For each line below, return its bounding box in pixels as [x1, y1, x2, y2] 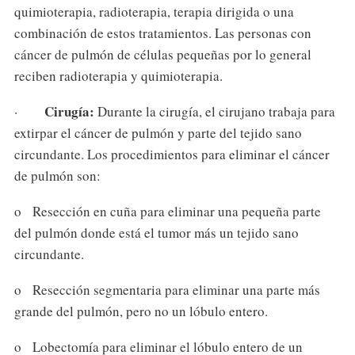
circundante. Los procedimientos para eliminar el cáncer [13, 145, 330, 164]
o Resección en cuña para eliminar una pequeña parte [13, 202, 321, 221]
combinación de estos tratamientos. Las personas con [13, 24, 311, 43]
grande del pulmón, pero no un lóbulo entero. [13, 301, 268, 320]
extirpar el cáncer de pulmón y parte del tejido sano [13, 124, 302, 143]
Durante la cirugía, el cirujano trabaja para [94, 102, 335, 121]
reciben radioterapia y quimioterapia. [13, 67, 223, 86]
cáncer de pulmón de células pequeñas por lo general [13, 45, 311, 64]
